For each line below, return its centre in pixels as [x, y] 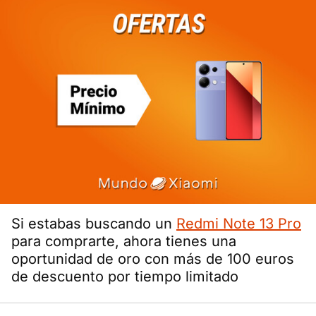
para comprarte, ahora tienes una [124, 242]
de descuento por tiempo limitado [125, 277]
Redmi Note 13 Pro [239, 224]
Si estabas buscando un [94, 224]
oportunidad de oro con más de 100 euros [153, 259]
